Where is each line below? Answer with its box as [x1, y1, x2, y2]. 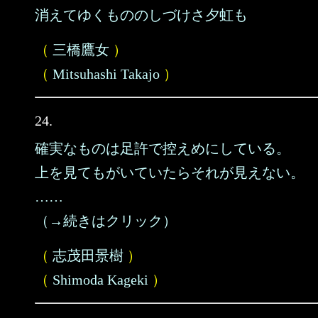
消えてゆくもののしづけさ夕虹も [35, 7, 248, 23]
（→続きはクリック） [35, 213, 177, 229]
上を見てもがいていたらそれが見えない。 [35, 165, 305, 180]
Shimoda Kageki [53, 272, 148, 287]
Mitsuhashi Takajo [53, 66, 160, 82]
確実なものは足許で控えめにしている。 [35, 141, 290, 156]
